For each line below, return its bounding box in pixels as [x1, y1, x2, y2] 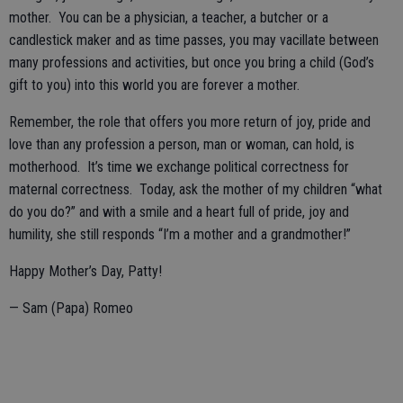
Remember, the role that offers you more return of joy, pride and [9, 113, 371, 130]
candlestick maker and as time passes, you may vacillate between [9, 31, 379, 49]
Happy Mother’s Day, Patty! [9, 263, 162, 280]
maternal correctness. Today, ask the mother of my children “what [9, 181, 382, 198]
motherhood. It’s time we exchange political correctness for [9, 158, 349, 175]
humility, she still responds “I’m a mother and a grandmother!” [9, 226, 351, 243]
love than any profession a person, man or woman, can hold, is [9, 136, 354, 153]
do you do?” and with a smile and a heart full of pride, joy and [9, 203, 349, 220]
